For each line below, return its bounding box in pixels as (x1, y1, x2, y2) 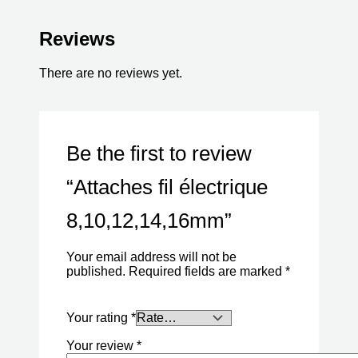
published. (66, 265, 125, 279)
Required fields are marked (128, 265, 285, 279)
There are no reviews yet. (38, 66, 182, 80)
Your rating (66, 311, 131, 325)
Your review (66, 339, 137, 353)
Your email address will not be (66, 250, 237, 265)
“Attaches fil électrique (66, 175, 268, 200)
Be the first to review (66, 141, 252, 166)
